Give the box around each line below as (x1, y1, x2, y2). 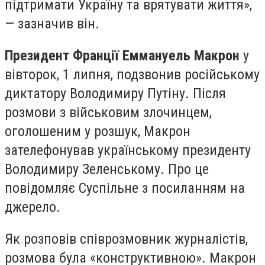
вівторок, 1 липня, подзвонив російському (5, 66, 260, 83)
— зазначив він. (5, 15, 99, 33)
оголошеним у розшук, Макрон (5, 123, 194, 140)
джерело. (5, 199, 60, 216)
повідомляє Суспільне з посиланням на (5, 180, 245, 197)
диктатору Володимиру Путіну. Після (5, 85, 226, 102)
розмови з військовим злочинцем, (5, 104, 212, 121)
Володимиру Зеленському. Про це (5, 161, 209, 178)
